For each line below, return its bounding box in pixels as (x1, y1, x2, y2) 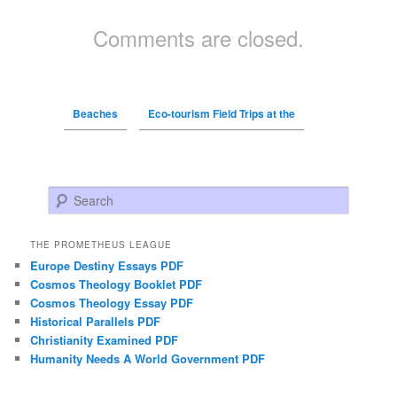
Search (48, 187, 84, 205)
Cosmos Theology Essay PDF (30, 294, 194, 312)
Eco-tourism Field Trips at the (147, 105, 295, 122)
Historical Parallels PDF (30, 313, 161, 331)
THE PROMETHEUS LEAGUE (30, 238, 173, 252)
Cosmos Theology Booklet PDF (30, 276, 203, 293)
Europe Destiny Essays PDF (30, 257, 184, 275)
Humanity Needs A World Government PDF (30, 350, 266, 368)
